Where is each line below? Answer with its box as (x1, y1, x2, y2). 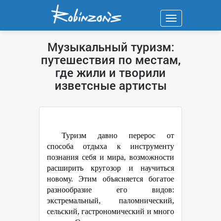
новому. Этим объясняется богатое (47, 175, 174, 183)
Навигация (171, 15, 206, 24)
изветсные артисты (54, 77, 167, 93)
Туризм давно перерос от (62, 131, 174, 140)
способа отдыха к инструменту (47, 142, 174, 150)
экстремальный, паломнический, (47, 196, 174, 205)
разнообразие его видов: (47, 185, 174, 194)
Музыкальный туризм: (47, 39, 174, 55)
